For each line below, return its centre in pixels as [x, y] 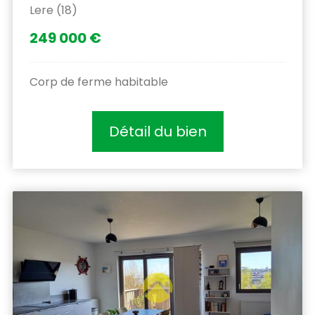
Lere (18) [53, 10]
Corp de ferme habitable [99, 82]
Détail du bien [157, 131]
